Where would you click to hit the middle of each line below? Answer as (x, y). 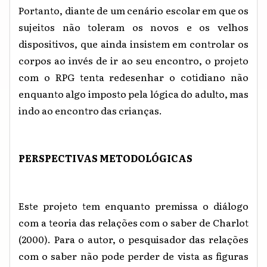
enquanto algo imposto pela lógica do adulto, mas (133, 93)
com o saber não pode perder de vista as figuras (133, 255)
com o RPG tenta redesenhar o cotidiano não (133, 77)
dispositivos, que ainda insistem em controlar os (133, 43)
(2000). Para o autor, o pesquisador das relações (133, 239)
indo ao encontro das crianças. (91, 110)
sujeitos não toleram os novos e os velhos (133, 27)
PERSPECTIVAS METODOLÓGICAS (105, 158)
